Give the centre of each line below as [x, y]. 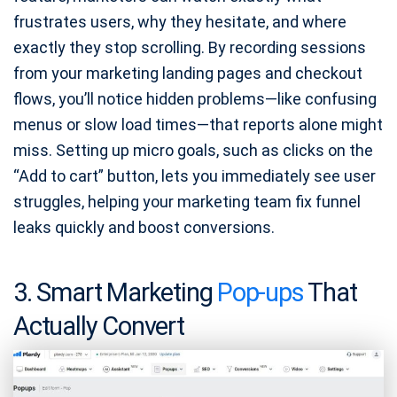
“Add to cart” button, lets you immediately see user [195, 175]
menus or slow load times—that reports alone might [198, 124]
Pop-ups [261, 292]
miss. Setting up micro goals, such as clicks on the [193, 150]
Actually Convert [99, 326]
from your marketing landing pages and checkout [188, 73]
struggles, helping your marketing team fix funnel [187, 201]
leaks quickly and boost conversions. [144, 227]
